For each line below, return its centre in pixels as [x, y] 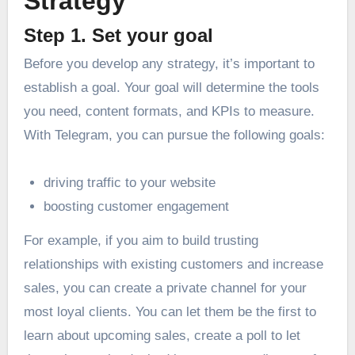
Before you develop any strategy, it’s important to [169, 63]
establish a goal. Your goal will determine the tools [171, 87]
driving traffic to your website [130, 182]
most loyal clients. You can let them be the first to [170, 311]
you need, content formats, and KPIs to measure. [169, 111]
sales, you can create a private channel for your [165, 288]
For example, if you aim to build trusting [141, 240]
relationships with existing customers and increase [173, 264]
